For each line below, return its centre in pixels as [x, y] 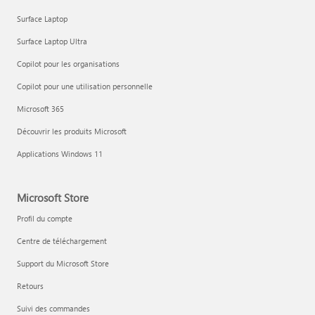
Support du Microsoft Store [63, 263]
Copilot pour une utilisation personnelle [85, 86]
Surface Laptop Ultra [52, 41]
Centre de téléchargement [62, 241]
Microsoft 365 [40, 109]
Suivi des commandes [53, 308]
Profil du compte [45, 218]
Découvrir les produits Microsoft [72, 131]
